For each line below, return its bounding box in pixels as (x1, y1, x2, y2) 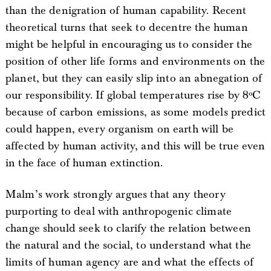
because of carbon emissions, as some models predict (5, 105, 266, 119)
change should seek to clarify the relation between (5, 221, 251, 235)
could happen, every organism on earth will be (5, 122, 234, 136)
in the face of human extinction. (5, 155, 163, 170)
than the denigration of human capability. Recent (5, 3, 247, 18)
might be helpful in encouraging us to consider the (5, 37, 252, 51)
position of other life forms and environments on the (5, 54, 266, 68)
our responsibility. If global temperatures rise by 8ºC (5, 88, 261, 102)
